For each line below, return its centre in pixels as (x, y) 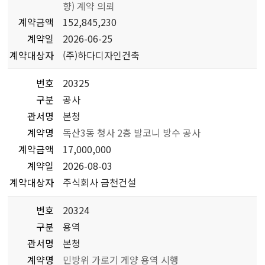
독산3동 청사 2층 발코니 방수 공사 (132, 132)
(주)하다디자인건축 (101, 55)
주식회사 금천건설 (100, 182)
